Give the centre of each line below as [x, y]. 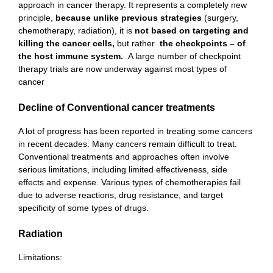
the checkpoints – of [201, 44]
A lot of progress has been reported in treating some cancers [135, 131]
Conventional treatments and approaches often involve [124, 157]
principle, [37, 18]
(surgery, [220, 18]
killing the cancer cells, [68, 44]
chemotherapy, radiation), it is [76, 31]
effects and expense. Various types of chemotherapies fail [129, 183]
